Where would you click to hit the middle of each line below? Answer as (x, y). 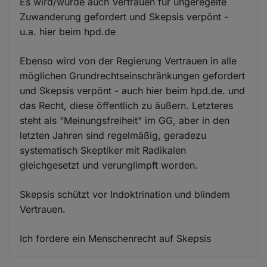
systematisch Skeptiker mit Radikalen (103, 150)
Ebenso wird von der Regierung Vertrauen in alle (128, 60)
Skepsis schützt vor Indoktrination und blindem (125, 194)
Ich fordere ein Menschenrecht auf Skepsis (116, 238)
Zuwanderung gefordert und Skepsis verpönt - (124, 16)
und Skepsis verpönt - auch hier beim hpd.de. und (133, 90)
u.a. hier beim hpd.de (68, 31)
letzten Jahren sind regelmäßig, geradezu (113, 135)
